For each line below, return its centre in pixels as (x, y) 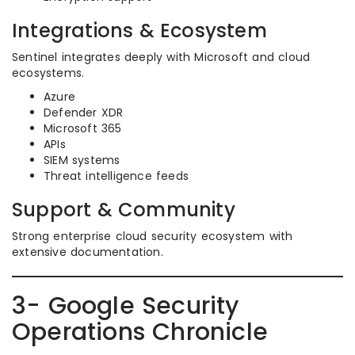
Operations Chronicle (140, 332)
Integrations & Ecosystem (139, 31)
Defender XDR (84, 113)
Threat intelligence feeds (116, 176)
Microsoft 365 (83, 128)
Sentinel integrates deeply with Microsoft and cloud (161, 57)
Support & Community (124, 210)
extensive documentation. (88, 252)
